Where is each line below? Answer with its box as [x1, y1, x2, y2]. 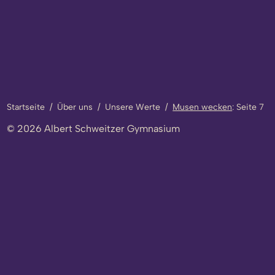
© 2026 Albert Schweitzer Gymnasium [7, 123, 180, 135]
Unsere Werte [105, 102, 161, 113]
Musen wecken [172, 102, 233, 113]
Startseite [7, 102, 45, 113]
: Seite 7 [232, 102, 265, 113]
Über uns [57, 102, 93, 113]
